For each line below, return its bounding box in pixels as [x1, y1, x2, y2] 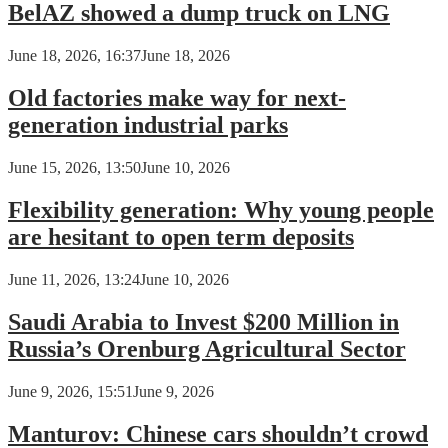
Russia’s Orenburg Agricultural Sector [8, 335, 406, 362]
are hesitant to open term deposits [8, 223, 354, 250]
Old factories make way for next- [8, 85, 346, 112]
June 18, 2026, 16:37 [8, 47, 141, 65]
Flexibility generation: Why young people [8, 196, 434, 223]
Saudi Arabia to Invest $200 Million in [8, 308, 399, 335]
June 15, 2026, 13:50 [8, 158, 141, 176]
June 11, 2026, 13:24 [8, 270, 140, 288]
